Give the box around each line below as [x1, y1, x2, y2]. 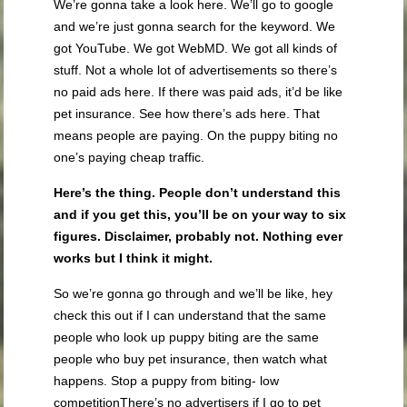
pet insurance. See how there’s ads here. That [54, 106, 321, 122]
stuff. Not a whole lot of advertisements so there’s [54, 63, 338, 78]
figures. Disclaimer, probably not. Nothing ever [54, 229, 343, 244]
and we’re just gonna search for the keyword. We [54, 19, 336, 35]
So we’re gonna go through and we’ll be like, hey [54, 286, 333, 302]
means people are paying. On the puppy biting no [54, 128, 339, 144]
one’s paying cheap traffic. [54, 150, 205, 165]
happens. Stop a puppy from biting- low [54, 373, 280, 389]
